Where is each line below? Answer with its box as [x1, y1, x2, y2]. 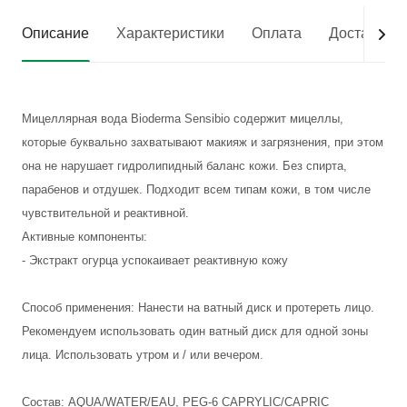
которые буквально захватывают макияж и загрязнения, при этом [22, 135, 383, 149]
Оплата [252, 25, 302, 41]
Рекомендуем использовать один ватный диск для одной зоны [22, 324, 368, 338]
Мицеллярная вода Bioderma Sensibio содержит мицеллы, [22, 112, 343, 125]
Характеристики [116, 25, 224, 41]
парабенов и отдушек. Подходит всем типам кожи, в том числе [22, 183, 371, 196]
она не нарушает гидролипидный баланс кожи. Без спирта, [22, 159, 347, 173]
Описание [22, 25, 89, 41]
